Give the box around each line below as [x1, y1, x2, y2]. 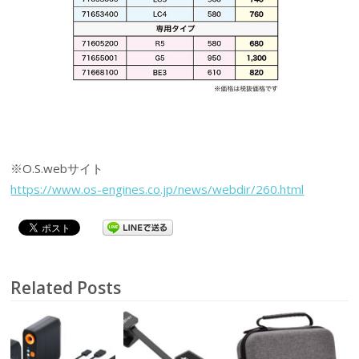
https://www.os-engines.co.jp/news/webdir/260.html [10, 181, 305, 198]
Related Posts [10, 276, 122, 299]
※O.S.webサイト [10, 160, 104, 177]
